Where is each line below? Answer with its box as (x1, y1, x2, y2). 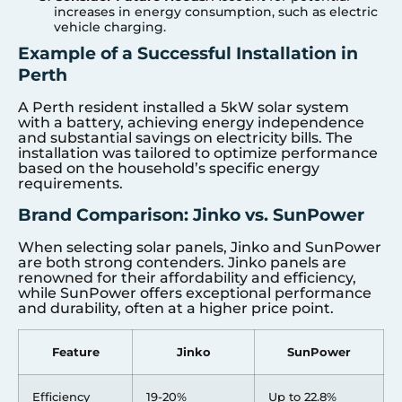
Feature (51, 344, 100, 359)
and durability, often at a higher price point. (18, 300, 334, 318)
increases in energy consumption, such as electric (54, 3, 378, 20)
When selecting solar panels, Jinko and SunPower (18, 239, 381, 257)
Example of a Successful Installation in (18, 41, 358, 64)
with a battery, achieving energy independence (18, 113, 364, 131)
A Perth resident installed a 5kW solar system (18, 98, 349, 116)
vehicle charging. (54, 18, 166, 35)
